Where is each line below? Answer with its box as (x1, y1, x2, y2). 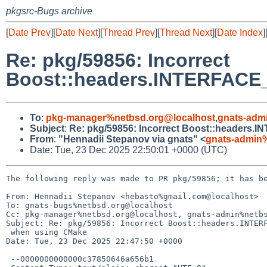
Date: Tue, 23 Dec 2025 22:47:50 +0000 (6, 236, 182, 246)
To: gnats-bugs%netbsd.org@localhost (6, 200, 173, 210)
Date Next (55, 27, 98, 38)
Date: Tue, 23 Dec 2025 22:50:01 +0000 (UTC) (30, 144, 227, 155)
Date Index (217, 27, 263, 38)
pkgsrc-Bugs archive (6, 6, 92, 16)
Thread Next (160, 27, 212, 38)
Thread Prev (103, 27, 155, 38)
